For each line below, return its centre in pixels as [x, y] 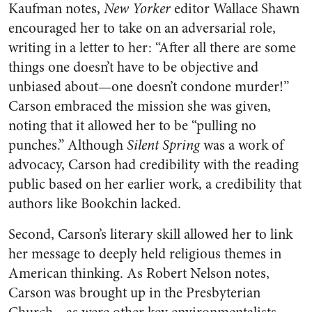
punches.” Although [68, 145]
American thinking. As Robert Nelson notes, [139, 273]
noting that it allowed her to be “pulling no [132, 126]
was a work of [242, 145]
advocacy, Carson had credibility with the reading [154, 165]
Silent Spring [163, 145]
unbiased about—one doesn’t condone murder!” [149, 87]
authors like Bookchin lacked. [95, 204]
